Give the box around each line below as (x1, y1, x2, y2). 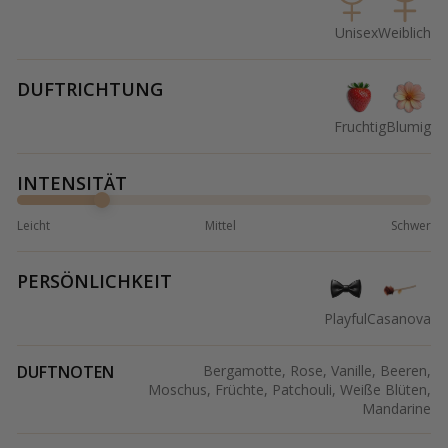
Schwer (391, 217, 431, 235)
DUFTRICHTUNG (17, 77, 163, 102)
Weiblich (378, 23, 431, 43)
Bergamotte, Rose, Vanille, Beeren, (203, 361, 431, 381)
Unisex (335, 23, 378, 43)
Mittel (205, 217, 236, 235)
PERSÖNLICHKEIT (17, 269, 172, 294)
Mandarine (362, 399, 431, 419)
